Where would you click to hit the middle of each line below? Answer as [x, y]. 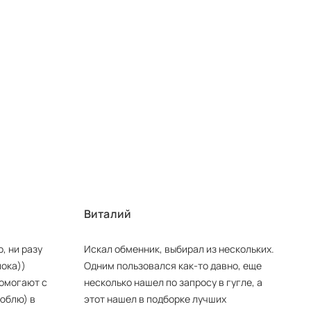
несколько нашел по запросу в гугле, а [173, 282]
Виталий [108, 214]
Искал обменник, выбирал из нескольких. [179, 249]
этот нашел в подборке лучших [155, 299]
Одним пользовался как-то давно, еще [173, 266]
